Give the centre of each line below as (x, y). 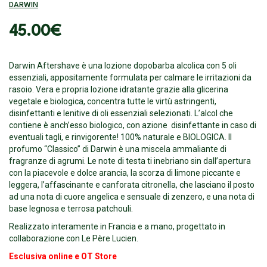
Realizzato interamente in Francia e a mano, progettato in (117, 226)
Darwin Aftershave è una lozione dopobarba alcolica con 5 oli (123, 66)
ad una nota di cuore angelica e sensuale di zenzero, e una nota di (132, 197)
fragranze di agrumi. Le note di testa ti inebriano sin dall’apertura (130, 161)
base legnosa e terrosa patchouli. (71, 209)
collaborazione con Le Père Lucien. (74, 238)
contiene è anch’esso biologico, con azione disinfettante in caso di (133, 125)
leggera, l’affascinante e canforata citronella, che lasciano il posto (132, 185)
